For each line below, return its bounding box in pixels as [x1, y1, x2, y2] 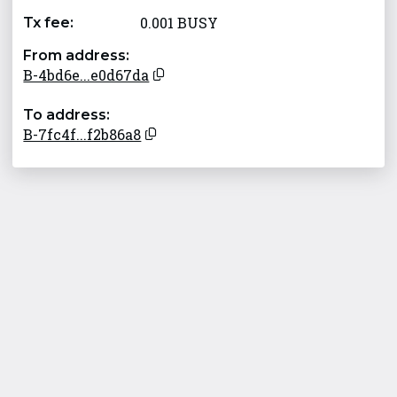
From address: [23, 47, 130, 65]
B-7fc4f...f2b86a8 [23, 125, 142, 144]
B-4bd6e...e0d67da [23, 66, 150, 85]
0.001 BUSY [140, 13, 219, 33]
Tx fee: [23, 14, 74, 32]
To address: [23, 106, 111, 124]
